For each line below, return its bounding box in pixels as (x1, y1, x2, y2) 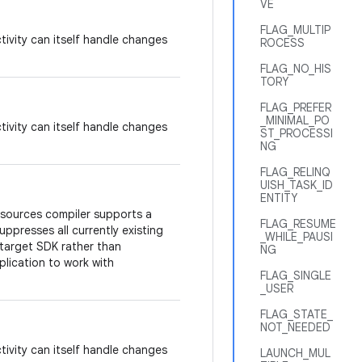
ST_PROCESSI (260, 126, 333, 141)
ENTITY (260, 191, 297, 205)
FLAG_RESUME (260, 217, 336, 231)
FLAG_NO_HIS (260, 61, 331, 76)
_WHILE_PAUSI (260, 229, 333, 244)
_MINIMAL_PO (260, 113, 330, 128)
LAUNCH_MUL (260, 346, 330, 360)
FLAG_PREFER (260, 100, 331, 115)
